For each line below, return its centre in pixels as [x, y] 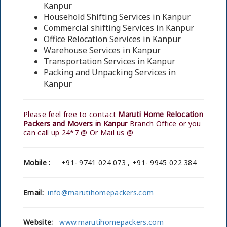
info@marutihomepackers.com [101, 192]
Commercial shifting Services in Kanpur [119, 28]
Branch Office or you [164, 123]
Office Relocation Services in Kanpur [112, 39]
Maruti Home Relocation [161, 114]
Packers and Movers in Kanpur [75, 123]
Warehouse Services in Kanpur [102, 50]
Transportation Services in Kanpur [109, 61]
